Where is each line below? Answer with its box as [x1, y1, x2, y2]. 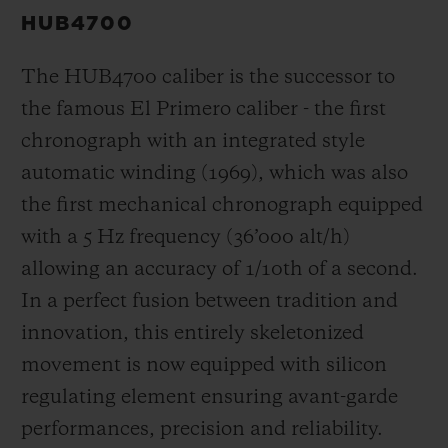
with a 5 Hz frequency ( [21, 227, 234, 248]
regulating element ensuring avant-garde [21, 387, 398, 408]
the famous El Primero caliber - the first [21, 99, 386, 120]
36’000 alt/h [234, 227, 343, 248]
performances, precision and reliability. [21, 419, 383, 440]
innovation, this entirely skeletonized [21, 323, 364, 344]
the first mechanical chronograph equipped [21, 195, 423, 216]
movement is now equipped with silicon [21, 355, 387, 376]
